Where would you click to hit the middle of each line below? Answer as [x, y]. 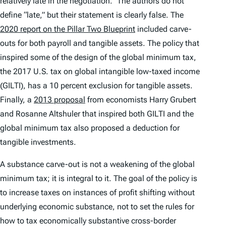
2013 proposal [60, 100]
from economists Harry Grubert [141, 100]
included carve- [163, 29]
